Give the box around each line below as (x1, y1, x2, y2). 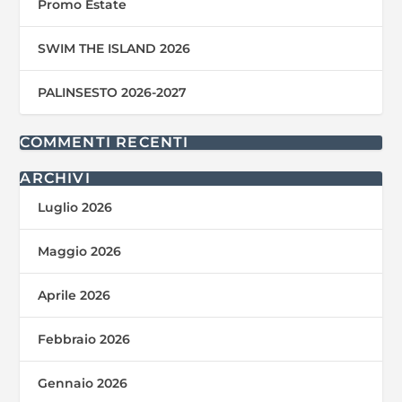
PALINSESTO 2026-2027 (38, 83, 188, 100)
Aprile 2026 (38, 286, 111, 303)
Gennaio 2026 (38, 374, 128, 391)
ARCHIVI (20, 169, 91, 187)
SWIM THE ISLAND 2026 (38, 39, 191, 57)
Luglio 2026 (38, 198, 113, 215)
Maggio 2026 (38, 242, 122, 259)
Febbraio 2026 (38, 330, 131, 347)
